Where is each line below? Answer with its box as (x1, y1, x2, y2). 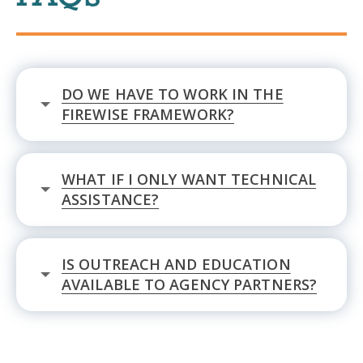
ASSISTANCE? (62, 189, 160, 209)
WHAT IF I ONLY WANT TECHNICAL (62, 169, 317, 189)
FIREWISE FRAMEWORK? (62, 104, 234, 124)
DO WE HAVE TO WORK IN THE (62, 83, 284, 104)
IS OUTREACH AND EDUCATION (62, 254, 291, 274)
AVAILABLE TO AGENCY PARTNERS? (62, 274, 318, 294)
